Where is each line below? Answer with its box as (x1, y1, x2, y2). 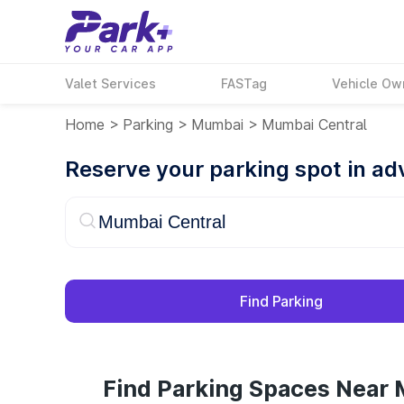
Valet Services (65, 76, 156, 91)
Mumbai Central (262, 115, 367, 133)
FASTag (221, 76, 268, 91)
